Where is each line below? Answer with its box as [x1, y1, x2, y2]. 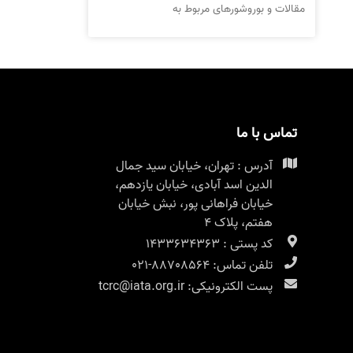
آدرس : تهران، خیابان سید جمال [116, 155, 273, 176]
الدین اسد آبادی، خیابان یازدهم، [115, 174, 273, 195]
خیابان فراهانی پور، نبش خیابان [118, 193, 273, 214]
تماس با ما [236, 121, 297, 145]
